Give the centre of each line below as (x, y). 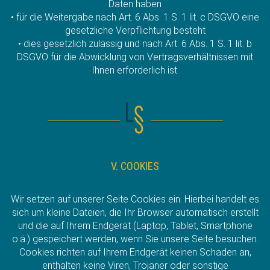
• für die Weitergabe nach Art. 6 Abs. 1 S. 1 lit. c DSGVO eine (135, 17)
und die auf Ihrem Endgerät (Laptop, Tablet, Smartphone (135, 225)
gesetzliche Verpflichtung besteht (135, 30)
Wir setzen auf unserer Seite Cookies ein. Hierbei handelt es (135, 199)
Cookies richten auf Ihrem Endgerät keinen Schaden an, (135, 252)
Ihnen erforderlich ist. (135, 70)
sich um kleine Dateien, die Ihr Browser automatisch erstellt (135, 212)
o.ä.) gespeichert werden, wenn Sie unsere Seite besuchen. (135, 239)
